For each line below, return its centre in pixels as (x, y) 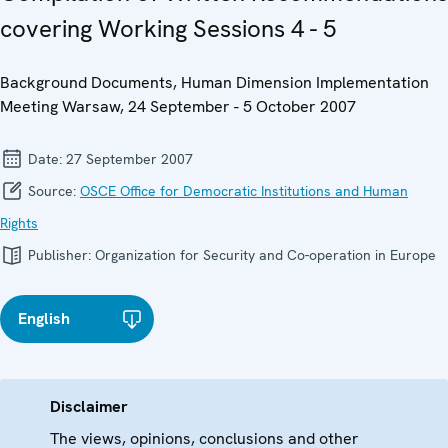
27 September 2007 (129, 159)
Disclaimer (89, 407)
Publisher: (59, 255)
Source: (52, 191)
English (44, 319)
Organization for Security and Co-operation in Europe (265, 255)
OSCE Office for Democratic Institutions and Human (244, 191)
